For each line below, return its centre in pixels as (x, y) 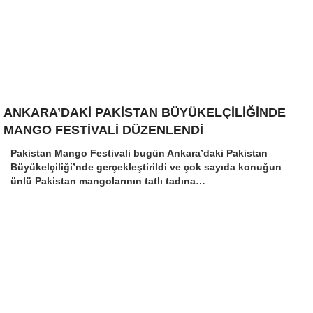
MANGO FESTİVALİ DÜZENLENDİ (103, 130)
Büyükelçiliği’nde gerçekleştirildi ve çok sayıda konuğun (146, 167)
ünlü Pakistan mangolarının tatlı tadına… (108, 181)
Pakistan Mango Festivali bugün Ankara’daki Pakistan (139, 153)
